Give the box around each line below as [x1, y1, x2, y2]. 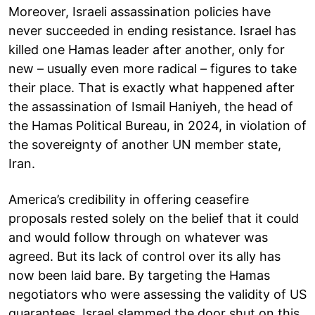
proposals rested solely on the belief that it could [8, 210, 299, 226]
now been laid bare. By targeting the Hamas [8, 267, 270, 283]
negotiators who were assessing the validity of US [8, 286, 307, 302]
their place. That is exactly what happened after [8, 79, 295, 95]
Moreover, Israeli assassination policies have [8, 4, 271, 19]
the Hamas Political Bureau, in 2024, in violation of [8, 117, 307, 133]
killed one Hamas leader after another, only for [8, 41, 285, 57]
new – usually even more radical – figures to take [8, 60, 297, 76]
